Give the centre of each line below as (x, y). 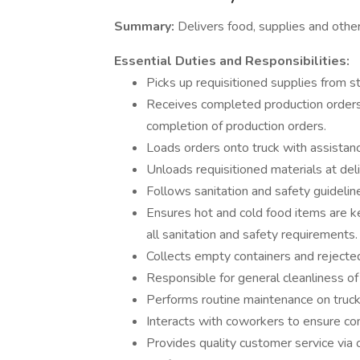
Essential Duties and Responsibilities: (232, 61)
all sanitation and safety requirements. (252, 235)
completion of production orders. (236, 126)
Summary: (146, 27)
